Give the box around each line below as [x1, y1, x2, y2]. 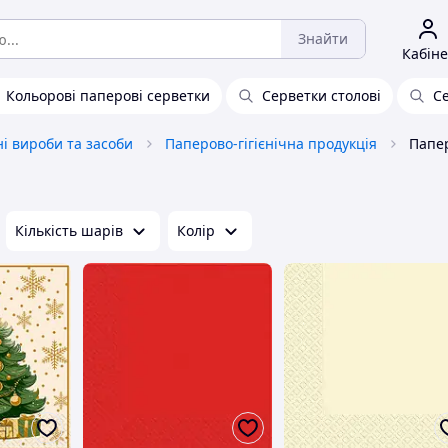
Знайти [298, 29, 348, 48]
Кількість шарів [15, 221, 123, 240]
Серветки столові [262, 86, 381, 105]
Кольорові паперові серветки [6, 86, 210, 105]
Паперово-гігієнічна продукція [165, 134, 377, 153]
